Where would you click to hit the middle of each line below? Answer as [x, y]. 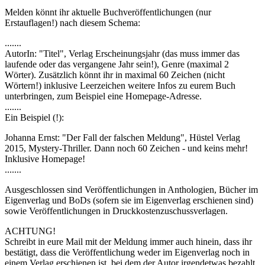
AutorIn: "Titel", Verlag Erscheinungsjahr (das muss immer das [122, 54]
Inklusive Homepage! [45, 159]
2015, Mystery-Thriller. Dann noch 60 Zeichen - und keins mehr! [126, 148]
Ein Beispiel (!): [34, 118]
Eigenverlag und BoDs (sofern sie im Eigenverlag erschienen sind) [129, 201]
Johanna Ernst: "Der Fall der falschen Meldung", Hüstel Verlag [122, 138]
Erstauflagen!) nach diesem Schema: [72, 23]
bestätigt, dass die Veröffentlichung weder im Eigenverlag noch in [127, 253]
